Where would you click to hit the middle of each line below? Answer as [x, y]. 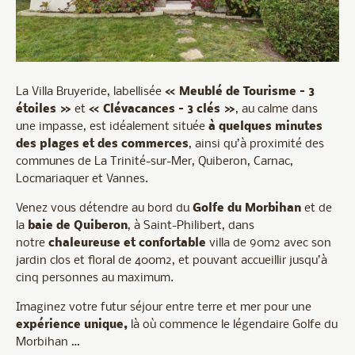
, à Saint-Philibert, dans [191, 225]
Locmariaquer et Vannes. [82, 179]
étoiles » [44, 109]
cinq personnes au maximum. [95, 278]
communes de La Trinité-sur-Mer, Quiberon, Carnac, [155, 161]
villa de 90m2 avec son [269, 243]
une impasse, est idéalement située [112, 126]
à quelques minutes [265, 126]
